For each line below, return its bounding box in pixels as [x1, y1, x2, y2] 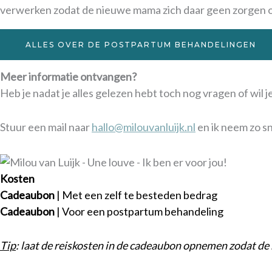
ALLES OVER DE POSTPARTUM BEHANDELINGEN [25, 40, 256, 50]
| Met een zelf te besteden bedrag [56, 188, 217, 202]
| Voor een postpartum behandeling [55, 204, 223, 218]
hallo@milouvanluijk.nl [92, 120, 195, 134]
